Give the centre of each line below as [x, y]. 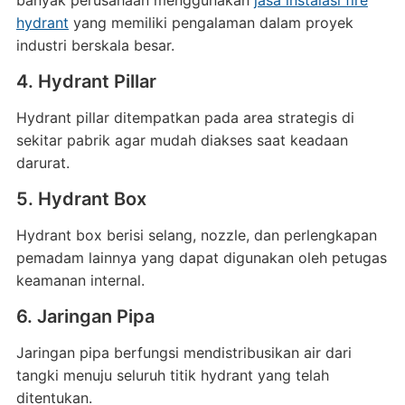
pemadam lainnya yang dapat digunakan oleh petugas [201, 258]
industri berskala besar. [95, 45]
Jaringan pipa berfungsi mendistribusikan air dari [184, 353]
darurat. [42, 163]
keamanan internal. [80, 280]
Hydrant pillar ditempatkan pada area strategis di [185, 118]
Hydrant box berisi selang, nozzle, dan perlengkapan [196, 235]
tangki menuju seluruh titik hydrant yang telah [172, 375]
